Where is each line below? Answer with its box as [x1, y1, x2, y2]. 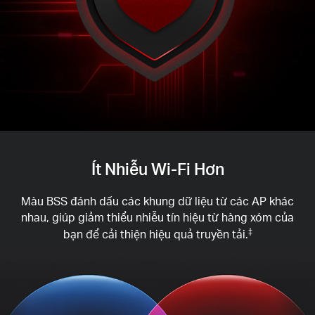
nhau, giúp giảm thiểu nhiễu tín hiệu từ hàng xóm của [21, 210, 294, 225]
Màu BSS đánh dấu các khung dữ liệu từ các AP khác [21, 194, 294, 209]
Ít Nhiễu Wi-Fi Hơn [91, 158, 224, 180]
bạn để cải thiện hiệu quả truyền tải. [63, 226, 248, 241]
